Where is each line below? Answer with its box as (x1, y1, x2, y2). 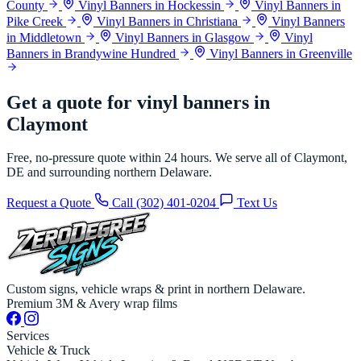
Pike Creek (6, 14, 66, 28)
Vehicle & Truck (6, 343, 90, 358)
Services (6, 329, 49, 343)
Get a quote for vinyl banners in (6, 91, 270, 113)
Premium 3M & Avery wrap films (6, 297, 177, 311)
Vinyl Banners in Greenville (206, 46, 352, 60)
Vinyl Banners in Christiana (93, 14, 241, 28)
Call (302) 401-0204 (109, 196, 219, 210)
